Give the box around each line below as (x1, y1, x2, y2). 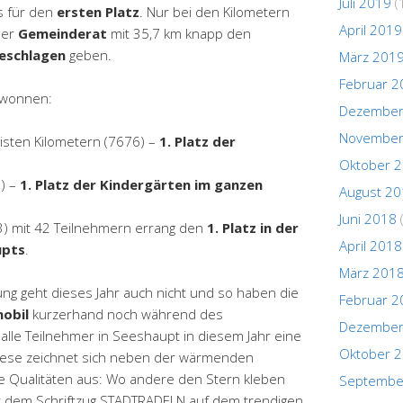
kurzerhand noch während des (29, 304, 223, 323)
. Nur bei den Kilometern (139, 2, 290, 21)
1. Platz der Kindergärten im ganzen (20, 175, 263, 193)
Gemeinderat (18, 23, 107, 42)
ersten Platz (57, 2, 139, 21)
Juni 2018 (339, 209, 397, 228)
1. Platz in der (207, 218, 299, 237)
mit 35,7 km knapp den (107, 23, 251, 42)
